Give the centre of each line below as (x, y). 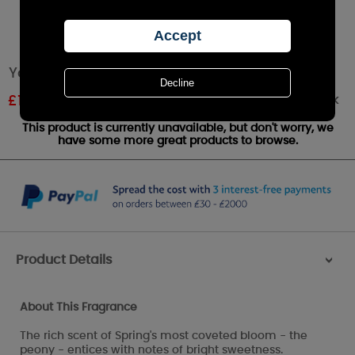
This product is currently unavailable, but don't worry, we (177, 128)
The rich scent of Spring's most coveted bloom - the (164, 336)
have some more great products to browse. (177, 141)
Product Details (64, 260)
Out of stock (301, 99)
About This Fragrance (78, 307)
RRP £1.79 (75, 102)
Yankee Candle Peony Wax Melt (122, 73)
